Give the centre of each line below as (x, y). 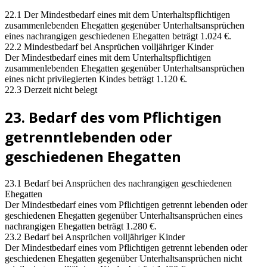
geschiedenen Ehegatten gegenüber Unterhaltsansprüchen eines (124, 215)
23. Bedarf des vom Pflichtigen (113, 117)
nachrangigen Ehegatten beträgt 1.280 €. (81, 226)
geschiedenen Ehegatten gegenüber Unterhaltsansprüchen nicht (123, 258)
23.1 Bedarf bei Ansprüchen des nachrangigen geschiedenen (118, 183)
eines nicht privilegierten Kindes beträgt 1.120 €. (96, 79)
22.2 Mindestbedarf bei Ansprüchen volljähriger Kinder (109, 46)
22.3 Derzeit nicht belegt (51, 89)
